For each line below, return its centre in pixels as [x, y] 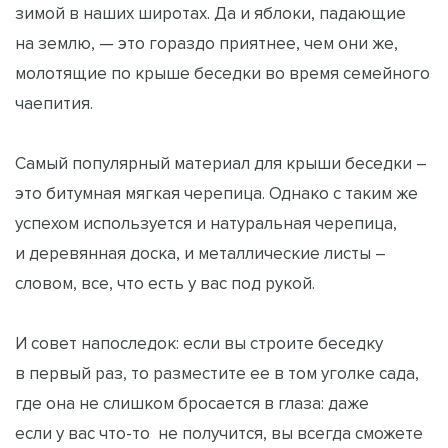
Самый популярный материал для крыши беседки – [221, 162]
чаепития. [54, 102]
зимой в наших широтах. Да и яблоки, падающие [210, 12]
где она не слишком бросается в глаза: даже [192, 402]
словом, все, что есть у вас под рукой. [165, 282]
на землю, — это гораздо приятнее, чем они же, [206, 42]
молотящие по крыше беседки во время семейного [222, 72]
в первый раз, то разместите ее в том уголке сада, [217, 372]
